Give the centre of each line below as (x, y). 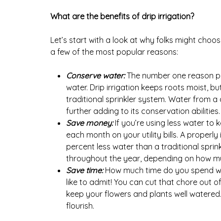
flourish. (80, 206)
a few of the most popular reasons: (114, 52)
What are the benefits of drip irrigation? (122, 16)
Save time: (85, 170)
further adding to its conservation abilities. (143, 111)
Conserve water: (95, 75)
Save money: (90, 123)
